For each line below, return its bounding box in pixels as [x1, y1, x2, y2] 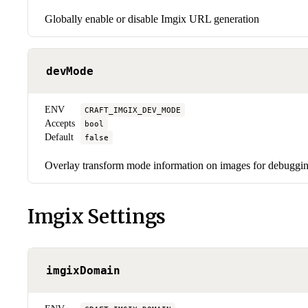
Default [45, 131, 74, 142]
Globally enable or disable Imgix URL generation [45, 12, 259, 25]
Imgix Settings [27, 203, 166, 229]
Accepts [45, 118, 75, 129]
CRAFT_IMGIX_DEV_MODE [85, 104, 181, 115]
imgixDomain [46, 263, 121, 277]
